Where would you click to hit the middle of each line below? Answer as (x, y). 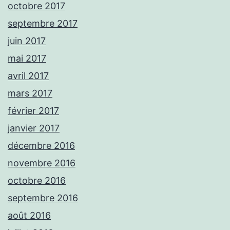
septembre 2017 (43, 23)
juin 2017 (27, 41)
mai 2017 (27, 58)
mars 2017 (30, 93)
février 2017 (33, 110)
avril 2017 (28, 75)
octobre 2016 (37, 180)
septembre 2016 (43, 198)
